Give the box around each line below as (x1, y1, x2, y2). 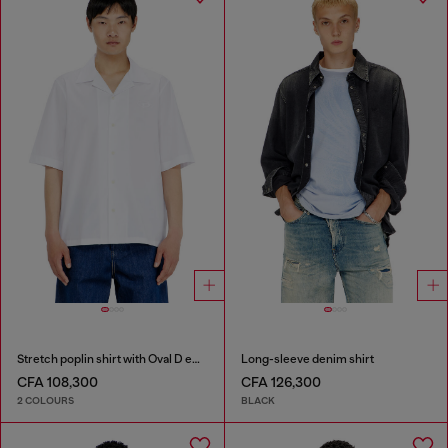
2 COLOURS (17, 393, 74, 407)
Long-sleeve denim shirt (240, 352, 374, 367)
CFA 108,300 (17, 374, 98, 391)
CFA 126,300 (240, 374, 321, 391)
